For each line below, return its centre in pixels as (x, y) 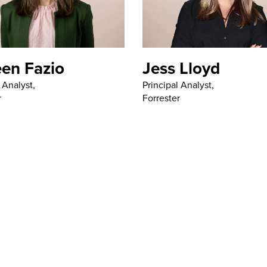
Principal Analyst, (178, 85)
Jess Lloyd (181, 68)
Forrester (161, 98)
